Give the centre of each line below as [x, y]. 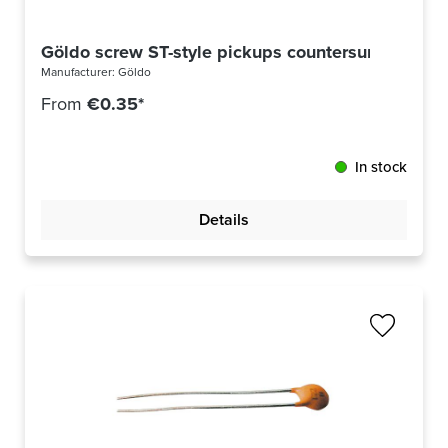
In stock [381, 167]
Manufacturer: [79, 72]
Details [224, 220]
